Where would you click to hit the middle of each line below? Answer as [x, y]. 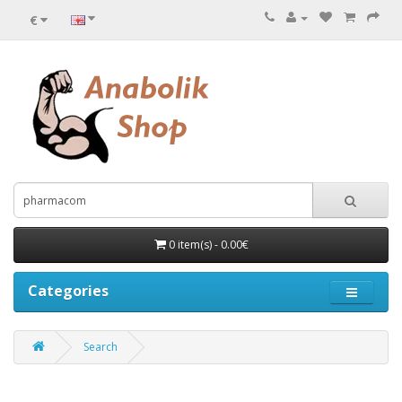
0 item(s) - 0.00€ [208, 245]
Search [100, 347]
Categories [68, 291]
